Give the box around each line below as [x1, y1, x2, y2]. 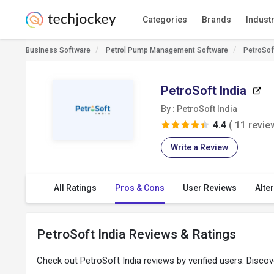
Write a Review [170, 143, 228, 152]
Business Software [26, 46, 91, 54]
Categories [142, 15, 187, 24]
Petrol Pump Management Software [106, 46, 228, 54]
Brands [201, 15, 231, 24]
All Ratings [54, 183, 97, 193]
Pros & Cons [115, 183, 165, 193]
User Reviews [183, 183, 237, 193]
